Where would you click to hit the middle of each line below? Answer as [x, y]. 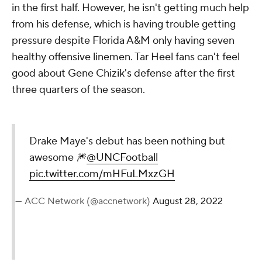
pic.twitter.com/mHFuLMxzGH [102, 174]
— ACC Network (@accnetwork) [84, 201]
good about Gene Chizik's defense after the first [123, 73]
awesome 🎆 [58, 157]
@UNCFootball [122, 157]
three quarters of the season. [78, 89]
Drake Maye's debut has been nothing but [127, 141]
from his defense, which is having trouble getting [124, 24]
